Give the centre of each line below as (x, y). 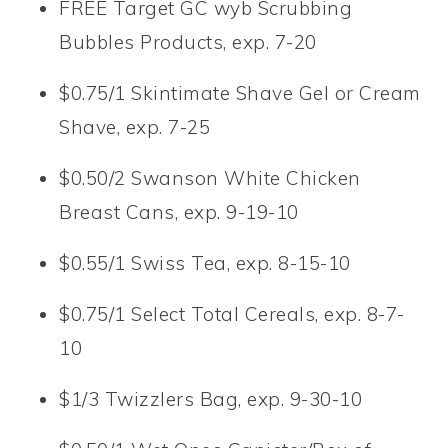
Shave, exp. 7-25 (135, 126)
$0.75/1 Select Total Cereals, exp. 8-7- (232, 313)
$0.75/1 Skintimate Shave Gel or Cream (240, 92)
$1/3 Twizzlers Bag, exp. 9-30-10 (211, 398)
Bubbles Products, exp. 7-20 (188, 41)
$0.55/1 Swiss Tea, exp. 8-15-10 (205, 262)
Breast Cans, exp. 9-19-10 (179, 211)
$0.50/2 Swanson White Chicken (210, 177)
